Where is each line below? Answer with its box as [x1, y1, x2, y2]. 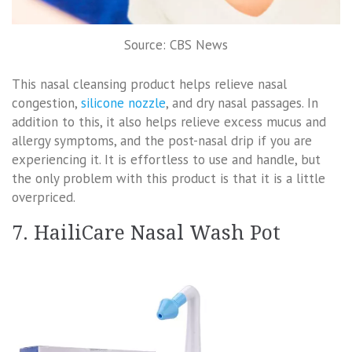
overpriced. [12, 188, 75, 206]
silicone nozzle [81, 93, 166, 112]
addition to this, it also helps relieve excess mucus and [12, 112, 326, 130]
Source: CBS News [124, 36, 228, 54]
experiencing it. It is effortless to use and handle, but [12, 150, 321, 168]
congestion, [12, 93, 81, 112]
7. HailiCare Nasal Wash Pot [12, 221, 280, 244]
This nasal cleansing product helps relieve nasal [12, 75, 287, 93]
